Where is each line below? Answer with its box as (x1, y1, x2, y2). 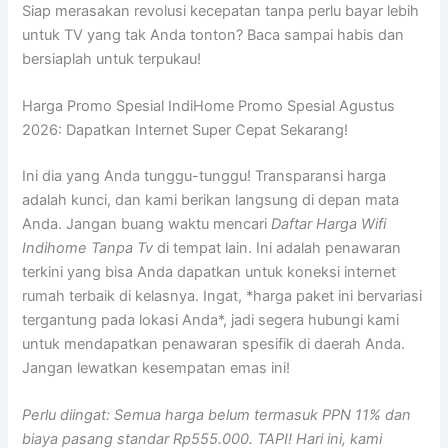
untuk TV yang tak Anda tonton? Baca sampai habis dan (22, 25, 405, 44)
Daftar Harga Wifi (271, 214, 387, 233)
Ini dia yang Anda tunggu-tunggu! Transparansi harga (22, 166, 387, 185)
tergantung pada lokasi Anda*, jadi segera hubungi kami (22, 310, 400, 329)
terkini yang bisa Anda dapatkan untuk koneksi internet (22, 262, 397, 281)
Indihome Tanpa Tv (22, 238, 154, 257)
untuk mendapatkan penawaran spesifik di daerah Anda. (22, 334, 406, 353)
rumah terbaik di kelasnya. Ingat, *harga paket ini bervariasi (22, 286, 423, 305)
